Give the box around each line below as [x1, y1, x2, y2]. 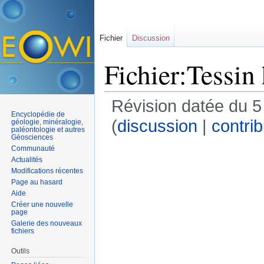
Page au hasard [11, 177, 63, 186]
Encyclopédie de [11, 110, 65, 118]
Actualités [11, 155, 43, 164]
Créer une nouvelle [11, 200, 74, 209]
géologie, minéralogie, [11, 117, 84, 126]
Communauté [11, 144, 55, 153]
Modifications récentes [11, 166, 84, 175]
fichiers [11, 226, 35, 235]
